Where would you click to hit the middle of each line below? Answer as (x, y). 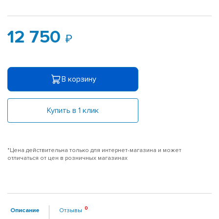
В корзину (79, 79)
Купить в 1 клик (73, 110)
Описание (25, 210)
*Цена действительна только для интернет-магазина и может (94, 150)
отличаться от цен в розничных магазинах (67, 158)
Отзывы (71, 210)
